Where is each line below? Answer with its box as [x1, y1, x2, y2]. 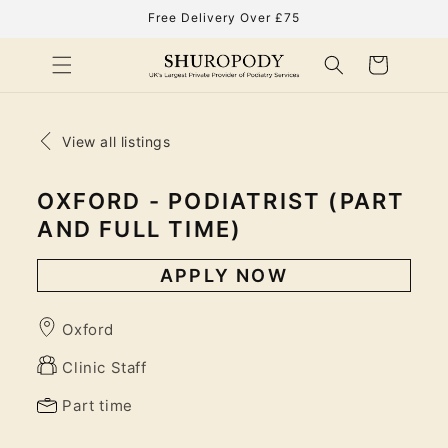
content [28, 20, 90, 40]
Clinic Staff [62, 357, 147, 377]
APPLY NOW [160, 264, 288, 286]
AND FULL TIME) [37, 215, 243, 242]
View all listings [62, 133, 171, 151]
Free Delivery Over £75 [148, 10, 300, 25]
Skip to [28, 2, 85, 22]
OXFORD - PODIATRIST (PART [37, 187, 406, 214]
